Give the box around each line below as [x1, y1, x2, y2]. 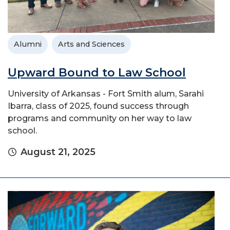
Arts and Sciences [58, 40, 125, 49]
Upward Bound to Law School [8, 66, 186, 80]
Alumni [14, 40, 42, 49]
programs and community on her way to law [8, 113, 191, 124]
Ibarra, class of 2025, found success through [8, 101, 189, 111]
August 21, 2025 [21, 146, 95, 158]
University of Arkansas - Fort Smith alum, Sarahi [8, 89, 204, 99]
